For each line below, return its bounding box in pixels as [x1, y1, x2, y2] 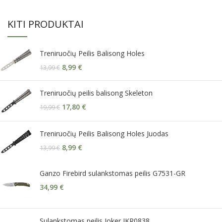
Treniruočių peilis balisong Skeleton [40, 88, 153, 98]
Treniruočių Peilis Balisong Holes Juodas [40, 129, 168, 139]
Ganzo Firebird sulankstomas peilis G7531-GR [40, 168, 185, 178]
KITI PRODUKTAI [7, 17, 84, 31]
